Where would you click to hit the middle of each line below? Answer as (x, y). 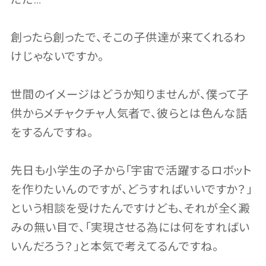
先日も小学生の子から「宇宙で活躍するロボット (132, 171)
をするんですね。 (52, 133)
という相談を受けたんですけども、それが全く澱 (130, 209)
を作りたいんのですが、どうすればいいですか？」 (132, 190)
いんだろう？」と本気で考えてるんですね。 (114, 247)
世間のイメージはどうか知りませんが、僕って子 (130, 95)
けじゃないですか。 (57, 57)
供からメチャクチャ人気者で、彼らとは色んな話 (129, 114)
